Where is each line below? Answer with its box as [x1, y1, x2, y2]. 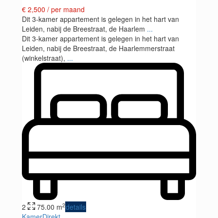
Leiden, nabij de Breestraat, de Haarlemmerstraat [22, 43, 175, 53]
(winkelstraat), [22, 53, 67, 63]
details [66, 202, 86, 212]
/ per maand [47, 4, 85, 14]
